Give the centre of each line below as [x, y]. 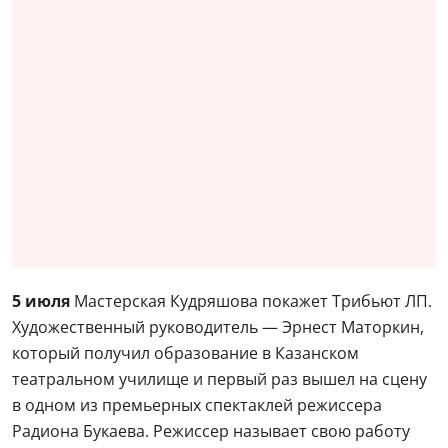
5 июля [43, 300]
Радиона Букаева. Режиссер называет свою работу [211, 430]
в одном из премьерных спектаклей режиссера [197, 404]
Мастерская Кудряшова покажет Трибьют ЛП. [253, 300]
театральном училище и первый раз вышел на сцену [219, 378]
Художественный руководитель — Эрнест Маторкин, [218, 326]
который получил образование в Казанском [185, 352]
